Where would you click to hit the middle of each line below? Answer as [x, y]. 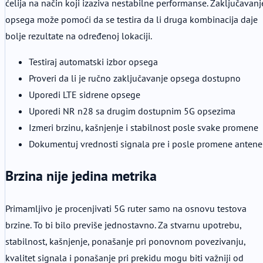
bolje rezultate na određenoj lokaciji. [79, 36]
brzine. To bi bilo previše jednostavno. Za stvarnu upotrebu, [123, 225]
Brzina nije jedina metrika [81, 176]
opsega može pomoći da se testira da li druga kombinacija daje [131, 19]
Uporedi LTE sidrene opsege [85, 94]
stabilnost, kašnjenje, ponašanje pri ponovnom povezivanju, [125, 241]
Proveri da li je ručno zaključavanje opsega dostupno [135, 78]
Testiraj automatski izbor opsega [93, 61]
